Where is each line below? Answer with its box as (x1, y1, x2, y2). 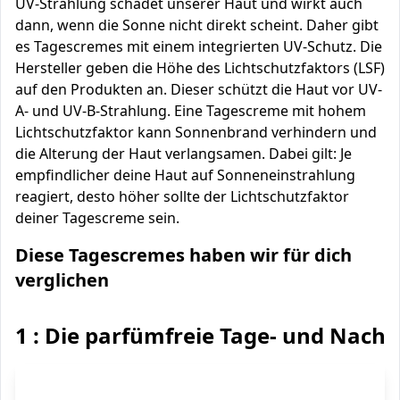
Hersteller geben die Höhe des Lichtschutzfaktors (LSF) (15, 58, 385, 78)
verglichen (15, 268, 109, 292)
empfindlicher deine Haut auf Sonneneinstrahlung (15, 165, 355, 185)
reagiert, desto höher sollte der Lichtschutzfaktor (15, 187, 349, 206)
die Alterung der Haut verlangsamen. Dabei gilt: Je (15, 144, 352, 163)
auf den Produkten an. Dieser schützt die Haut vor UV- (15, 79, 382, 99)
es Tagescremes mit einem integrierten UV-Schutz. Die (15, 37, 382, 56)
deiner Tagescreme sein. (15, 208, 179, 228)
